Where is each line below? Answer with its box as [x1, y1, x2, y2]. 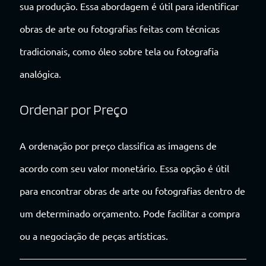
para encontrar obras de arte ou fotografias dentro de [20, 185, 245, 197]
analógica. [20, 68, 61, 80]
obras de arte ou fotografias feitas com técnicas [20, 23, 220, 35]
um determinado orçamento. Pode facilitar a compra [20, 207, 240, 220]
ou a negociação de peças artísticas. [20, 230, 168, 242]
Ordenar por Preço [20, 101, 128, 119]
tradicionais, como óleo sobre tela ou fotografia [20, 45, 218, 58]
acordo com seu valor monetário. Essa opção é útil [20, 162, 229, 175]
